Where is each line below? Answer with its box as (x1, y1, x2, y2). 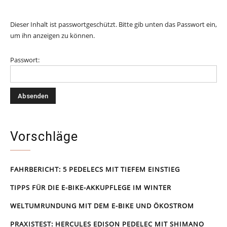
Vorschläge (10, 129, 78, 144)
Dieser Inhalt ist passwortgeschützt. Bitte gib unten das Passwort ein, (10, 19, 217, 29)
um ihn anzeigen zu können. (10, 30, 95, 40)
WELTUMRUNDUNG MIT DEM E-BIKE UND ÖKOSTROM (10, 201, 194, 210)
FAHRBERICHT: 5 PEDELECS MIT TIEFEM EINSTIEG (10, 164, 180, 174)
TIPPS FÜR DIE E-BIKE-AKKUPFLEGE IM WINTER (10, 182, 171, 192)
